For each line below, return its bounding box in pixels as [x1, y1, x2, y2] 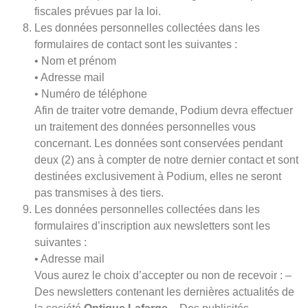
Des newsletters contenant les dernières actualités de [34, 285, 294, 298]
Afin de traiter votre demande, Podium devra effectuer [34, 104, 293, 116]
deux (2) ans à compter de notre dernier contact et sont [34, 153, 298, 166]
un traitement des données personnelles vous [34, 120, 256, 133]
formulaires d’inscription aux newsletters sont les [34, 219, 270, 232]
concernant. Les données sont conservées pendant [34, 137, 283, 149]
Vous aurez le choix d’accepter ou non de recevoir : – [34, 269, 291, 281]
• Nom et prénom [34, 54, 116, 67]
